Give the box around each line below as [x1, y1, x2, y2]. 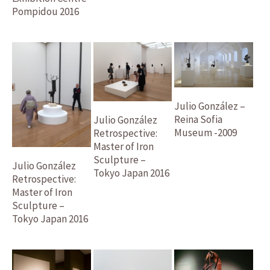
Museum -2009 [174, 125, 237, 139]
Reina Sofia [174, 112, 223, 126]
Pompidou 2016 [12, 5, 79, 19]
